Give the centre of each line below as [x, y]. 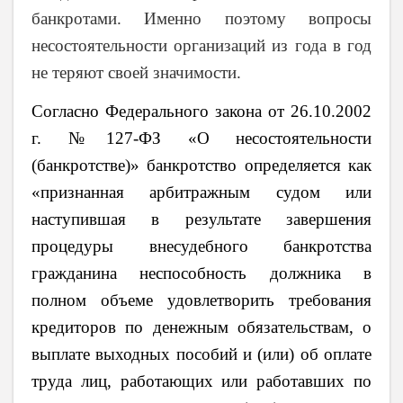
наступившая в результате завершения [201, 219]
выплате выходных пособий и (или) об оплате [201, 354]
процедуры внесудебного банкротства [201, 246]
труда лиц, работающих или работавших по [201, 381]
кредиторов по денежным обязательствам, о [201, 327]
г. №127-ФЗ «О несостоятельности [201, 139]
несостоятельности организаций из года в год [201, 46]
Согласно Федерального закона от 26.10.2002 [201, 112]
